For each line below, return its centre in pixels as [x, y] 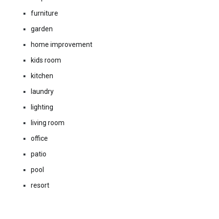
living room [48, 123]
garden [42, 29]
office [39, 138]
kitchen [42, 76]
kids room [46, 60]
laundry [42, 91]
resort [40, 185]
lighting [42, 107]
